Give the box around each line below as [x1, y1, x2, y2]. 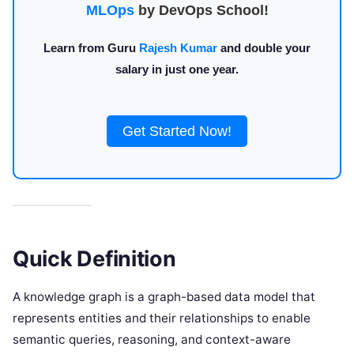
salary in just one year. [115, 62, 239, 76]
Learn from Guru [43, 41, 139, 55]
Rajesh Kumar [139, 41, 217, 55]
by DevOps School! [134, 2, 269, 18]
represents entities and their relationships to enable [13, 310, 311, 326]
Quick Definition [13, 245, 176, 272]
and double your [217, 41, 311, 55]
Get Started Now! [122, 123, 232, 139]
